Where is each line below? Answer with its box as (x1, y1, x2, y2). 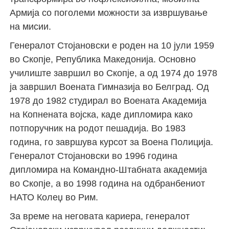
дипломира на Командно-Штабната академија (10, 164, 208, 175)
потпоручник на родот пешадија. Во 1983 (10, 123, 186, 133)
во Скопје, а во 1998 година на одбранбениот (10, 178, 205, 189)
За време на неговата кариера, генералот (10, 211, 190, 221)
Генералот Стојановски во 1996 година (10, 150, 178, 161)
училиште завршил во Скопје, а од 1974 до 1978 (10, 67, 218, 78)
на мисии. (10, 21, 52, 32)
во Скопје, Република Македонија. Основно (10, 54, 196, 64)
